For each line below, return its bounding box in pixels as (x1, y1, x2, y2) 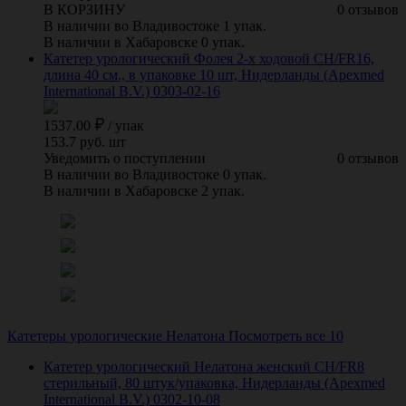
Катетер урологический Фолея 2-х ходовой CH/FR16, (43, 50, 374, 66)
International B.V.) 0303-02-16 (43, 82, 220, 99)
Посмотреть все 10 (228, 327, 343, 343)
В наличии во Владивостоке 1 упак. (43, 17, 266, 34)
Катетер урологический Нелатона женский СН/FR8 (43, 358, 364, 374)
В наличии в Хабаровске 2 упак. (43, 182, 245, 198)
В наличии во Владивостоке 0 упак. (43, 166, 266, 182)
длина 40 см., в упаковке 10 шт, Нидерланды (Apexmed (43, 66, 384, 82)
